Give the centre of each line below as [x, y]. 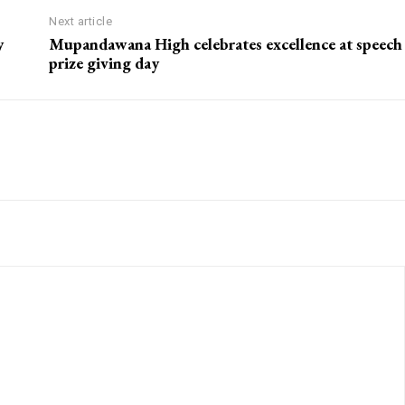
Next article [81, 22]
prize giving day [104, 63]
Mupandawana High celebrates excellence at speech [226, 44]
